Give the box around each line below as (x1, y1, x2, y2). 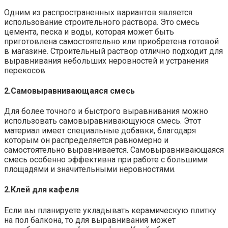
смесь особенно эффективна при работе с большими (4, 155, 208, 165)
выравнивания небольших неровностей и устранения (4, 55, 209, 66)
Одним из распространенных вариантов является (4, 7, 192, 17)
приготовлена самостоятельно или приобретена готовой (4, 36, 219, 46)
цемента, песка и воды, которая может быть (4, 26, 174, 37)
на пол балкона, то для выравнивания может (4, 215, 176, 225)
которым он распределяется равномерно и (4, 135, 168, 146)
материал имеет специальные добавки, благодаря (4, 126, 196, 136)
